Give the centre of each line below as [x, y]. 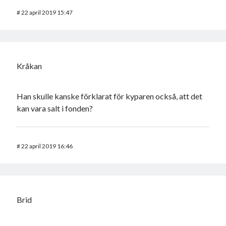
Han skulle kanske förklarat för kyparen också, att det [110, 96]
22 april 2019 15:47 [47, 12]
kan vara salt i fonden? [55, 108]
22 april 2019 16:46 [47, 146]
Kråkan [30, 66]
